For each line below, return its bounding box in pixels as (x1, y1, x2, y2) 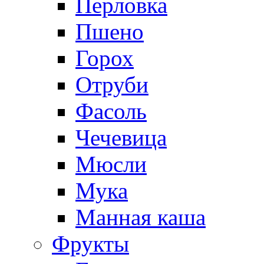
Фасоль (75, 98, 147, 124)
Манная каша (75, 204, 206, 230)
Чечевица (75, 125, 167, 150)
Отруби (75, 72, 148, 97)
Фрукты (52, 231, 129, 256)
